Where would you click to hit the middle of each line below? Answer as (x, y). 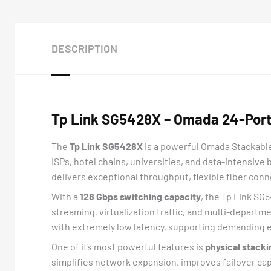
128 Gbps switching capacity (140, 196)
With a (66, 196)
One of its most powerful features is (128, 247)
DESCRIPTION (84, 48)
